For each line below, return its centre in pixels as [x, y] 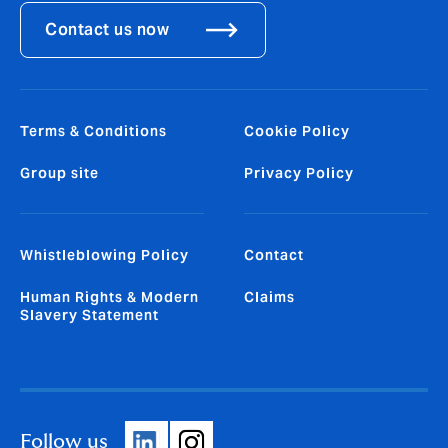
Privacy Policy [299, 172]
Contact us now [107, 29]
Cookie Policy [297, 130]
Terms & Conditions [93, 130]
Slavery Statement [89, 314]
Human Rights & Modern [109, 296]
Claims [269, 296]
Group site [59, 172]
